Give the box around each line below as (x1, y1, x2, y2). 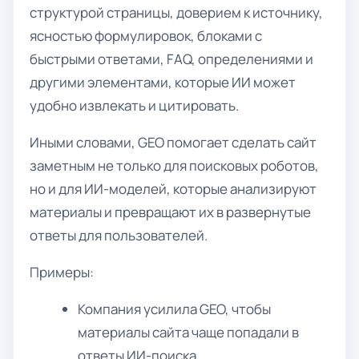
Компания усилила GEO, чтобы (78, 300, 272, 318)
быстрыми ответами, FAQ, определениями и (30, 50, 313, 68)
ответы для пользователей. (30, 226, 208, 244)
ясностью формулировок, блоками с (30, 26, 262, 45)
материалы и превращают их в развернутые (30, 203, 311, 221)
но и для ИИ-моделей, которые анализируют (30, 179, 317, 198)
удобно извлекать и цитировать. (30, 96, 239, 115)
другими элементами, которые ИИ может (30, 73, 296, 91)
